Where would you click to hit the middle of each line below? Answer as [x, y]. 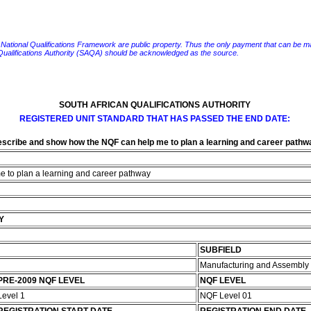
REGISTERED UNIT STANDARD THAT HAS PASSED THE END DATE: [154, 119]
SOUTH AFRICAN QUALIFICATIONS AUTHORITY [154, 105]
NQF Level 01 [227, 296]
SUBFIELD [220, 250]
